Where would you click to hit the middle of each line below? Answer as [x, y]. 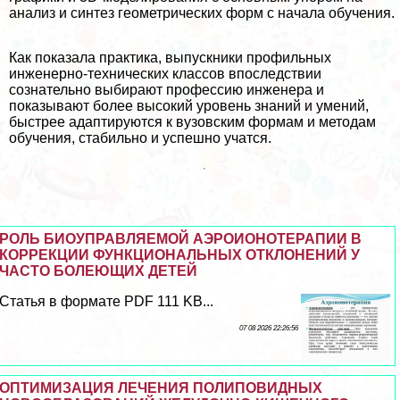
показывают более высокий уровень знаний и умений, [189, 106]
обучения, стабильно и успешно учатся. [140, 138]
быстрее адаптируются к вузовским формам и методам [192, 122]
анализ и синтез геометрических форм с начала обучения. [202, 13]
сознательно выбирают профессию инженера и [167, 90]
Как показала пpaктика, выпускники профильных [170, 58]
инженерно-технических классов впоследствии [165, 74]
